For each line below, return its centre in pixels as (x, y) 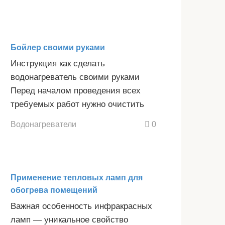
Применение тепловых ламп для (77, 178)
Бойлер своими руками (58, 47)
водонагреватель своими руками (75, 77)
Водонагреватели (43, 124)
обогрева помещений (54, 190)
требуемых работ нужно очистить (77, 104)
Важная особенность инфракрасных (81, 206)
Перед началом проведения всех (76, 90)
